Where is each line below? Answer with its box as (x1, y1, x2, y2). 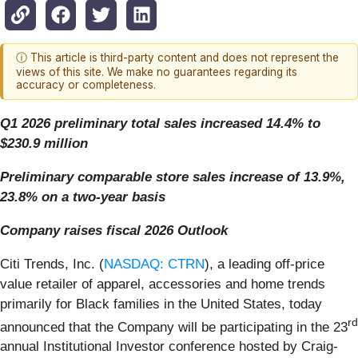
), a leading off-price (205, 256, 324, 272)
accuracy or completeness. (16, 78, 156, 92)
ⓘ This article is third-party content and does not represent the (16, 51, 339, 65)
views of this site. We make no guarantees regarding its (16, 66, 297, 79)
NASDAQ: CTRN (104, 256, 205, 272)
